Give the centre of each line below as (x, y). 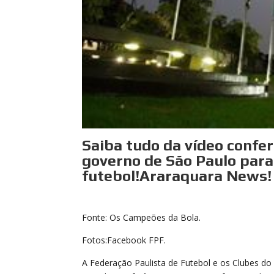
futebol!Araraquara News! (177, 176)
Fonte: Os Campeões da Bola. (142, 217)
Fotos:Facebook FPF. (124, 240)
